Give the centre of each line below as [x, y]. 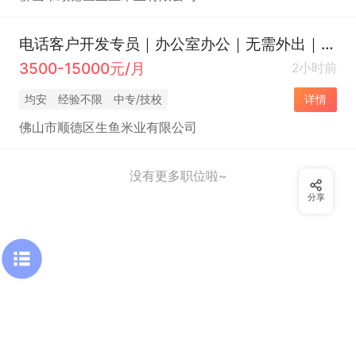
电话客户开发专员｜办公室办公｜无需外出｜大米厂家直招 [327, 44]
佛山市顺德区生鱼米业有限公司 [108, 127]
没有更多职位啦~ [178, 176]
